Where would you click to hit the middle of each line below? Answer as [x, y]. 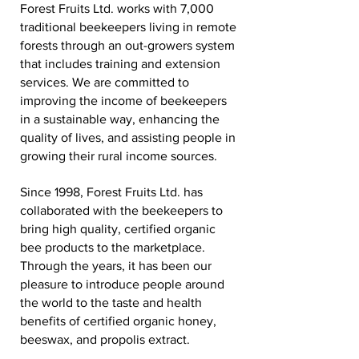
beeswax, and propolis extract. [105, 339]
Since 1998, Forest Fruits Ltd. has [111, 192]
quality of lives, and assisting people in [128, 137]
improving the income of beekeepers [123, 101]
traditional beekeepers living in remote [128, 27]
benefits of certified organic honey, [118, 321]
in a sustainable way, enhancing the [120, 119]
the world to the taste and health [111, 303]
